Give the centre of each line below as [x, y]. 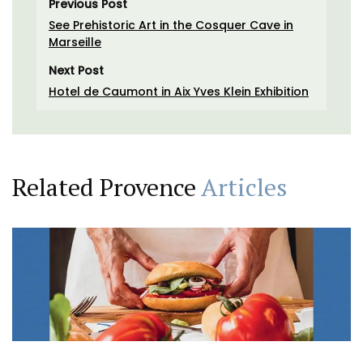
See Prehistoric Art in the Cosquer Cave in [171, 26]
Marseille [75, 43]
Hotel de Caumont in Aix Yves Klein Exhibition [179, 92]
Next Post [76, 71]
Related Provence [107, 188]
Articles [244, 188]
